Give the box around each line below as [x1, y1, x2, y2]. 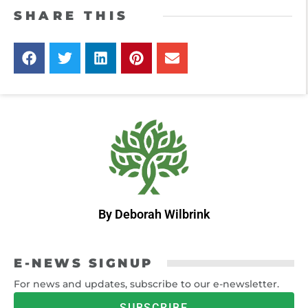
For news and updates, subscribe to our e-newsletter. [14, 277, 279, 290]
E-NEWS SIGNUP [14, 255, 153, 271]
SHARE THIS [14, 8, 129, 24]
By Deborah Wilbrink [98, 206, 210, 221]
